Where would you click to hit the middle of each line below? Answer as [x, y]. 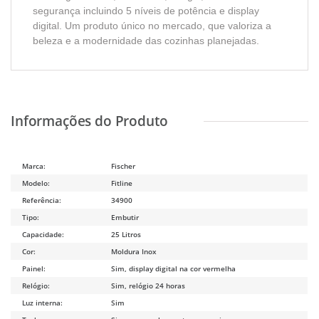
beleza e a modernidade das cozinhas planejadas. [146, 40]
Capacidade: [43, 234]
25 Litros [126, 234]
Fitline [122, 183]
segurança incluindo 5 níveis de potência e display [146, 10]
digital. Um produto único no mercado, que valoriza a [152, 25]
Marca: [34, 166]
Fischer [124, 166]
